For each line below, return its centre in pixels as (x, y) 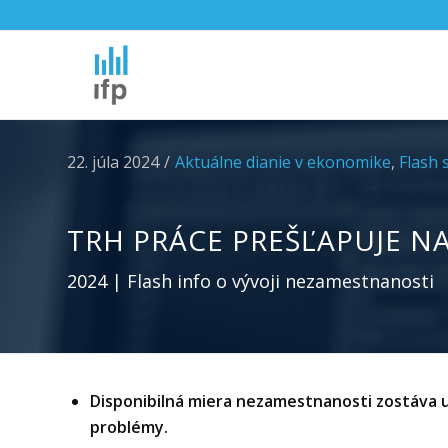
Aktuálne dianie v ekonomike (283, 162)
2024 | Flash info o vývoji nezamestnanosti (250, 281)
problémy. (129, 427)
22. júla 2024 (113, 162)
